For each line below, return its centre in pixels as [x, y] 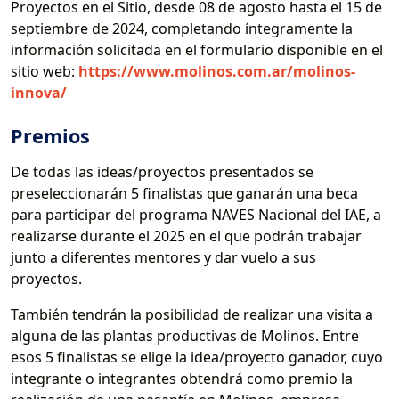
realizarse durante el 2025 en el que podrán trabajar [186, 236]
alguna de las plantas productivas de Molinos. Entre [185, 335]
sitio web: [45, 71]
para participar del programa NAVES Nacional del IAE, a [196, 214]
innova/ [39, 92]
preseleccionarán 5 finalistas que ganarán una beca [184, 193]
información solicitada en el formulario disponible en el [197, 49]
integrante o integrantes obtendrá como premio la [182, 378]
